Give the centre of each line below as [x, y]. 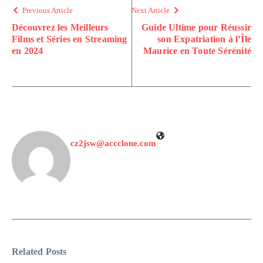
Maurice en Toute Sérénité [197, 51]
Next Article [151, 10]
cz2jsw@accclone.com [113, 143]
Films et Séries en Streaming [70, 39]
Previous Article [48, 10]
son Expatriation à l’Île [204, 39]
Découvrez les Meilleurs [60, 27]
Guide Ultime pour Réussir [196, 27]
